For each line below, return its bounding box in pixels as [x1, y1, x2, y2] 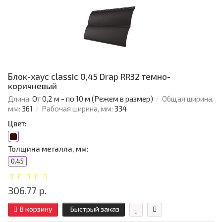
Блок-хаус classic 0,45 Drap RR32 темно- [8, 71, 170, 82]
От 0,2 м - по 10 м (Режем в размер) [32, 94, 153, 104]
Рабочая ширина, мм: [42, 104, 113, 113]
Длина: [8, 94, 31, 104]
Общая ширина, [162, 94, 214, 104]
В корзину [20, 205, 53, 214]
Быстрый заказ [70, 205, 119, 214]
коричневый [8, 81, 57, 91]
